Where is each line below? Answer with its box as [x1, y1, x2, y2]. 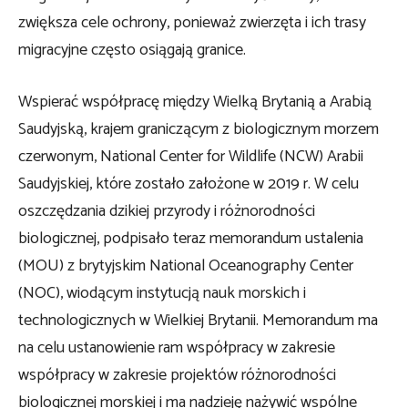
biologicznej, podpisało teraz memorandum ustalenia [18, 224, 363, 252]
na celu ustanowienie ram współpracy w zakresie [18, 333, 335, 362]
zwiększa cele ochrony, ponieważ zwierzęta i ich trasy [18, 8, 366, 36]
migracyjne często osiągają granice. [18, 36, 246, 64]
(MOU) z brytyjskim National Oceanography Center [18, 251, 353, 280]
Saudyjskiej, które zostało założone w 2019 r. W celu [18, 169, 359, 198]
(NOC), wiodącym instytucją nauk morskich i [18, 279, 306, 307]
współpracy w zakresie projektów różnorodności [18, 361, 336, 389]
